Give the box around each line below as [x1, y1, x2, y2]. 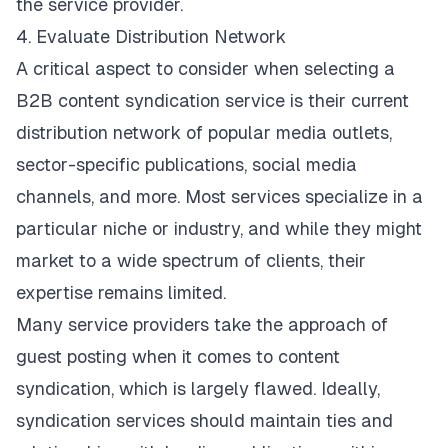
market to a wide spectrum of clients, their [16, 250, 366, 272]
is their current [285, 90, 409, 112]
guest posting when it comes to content [16, 346, 340, 368]
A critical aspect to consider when [16, 58, 304, 80]
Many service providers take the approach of [16, 314, 388, 336]
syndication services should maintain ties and [16, 410, 393, 432]
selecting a [304, 58, 395, 80]
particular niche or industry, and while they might [16, 218, 422, 240]
